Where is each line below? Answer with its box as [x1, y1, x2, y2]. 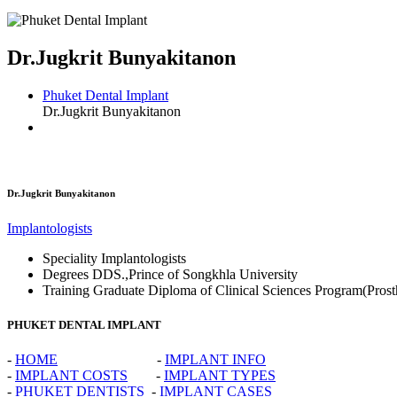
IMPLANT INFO [165, 351, 266, 367]
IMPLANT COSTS [15, 367, 128, 383]
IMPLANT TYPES [164, 367, 276, 383]
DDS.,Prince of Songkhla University [92, 266, 298, 282]
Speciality [43, 250, 97, 266]
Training [43, 282, 90, 298]
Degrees [43, 266, 89, 282]
